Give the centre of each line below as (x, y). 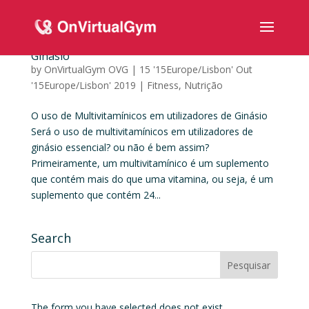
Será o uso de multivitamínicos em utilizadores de (142, 131)
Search (51, 238)
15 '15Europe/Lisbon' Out (196, 69)
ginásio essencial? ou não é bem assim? (121, 147)
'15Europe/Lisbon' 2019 (83, 85)
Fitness (162, 85)
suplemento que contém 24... (96, 195)
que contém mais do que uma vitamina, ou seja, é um (152, 179)
